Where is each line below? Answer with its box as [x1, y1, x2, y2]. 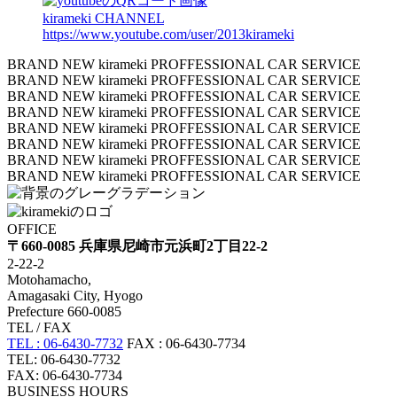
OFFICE [7, 222, 57, 237]
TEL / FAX [7, 320, 72, 336]
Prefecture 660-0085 [7, 304, 121, 320]
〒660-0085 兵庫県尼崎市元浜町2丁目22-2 [7, 238, 268, 254]
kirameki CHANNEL [43, 11, 164, 27]
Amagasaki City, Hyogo [7, 288, 143, 304]
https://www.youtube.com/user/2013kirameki [43, 27, 294, 43]
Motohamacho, [7, 272, 91, 288]
